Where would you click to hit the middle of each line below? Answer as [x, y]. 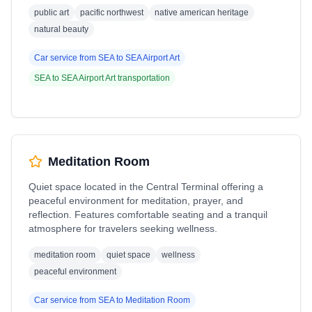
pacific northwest [112, 13]
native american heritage [202, 13]
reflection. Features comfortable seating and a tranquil [148, 214]
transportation [143, 78]
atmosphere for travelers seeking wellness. [123, 228]
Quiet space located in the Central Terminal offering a [146, 187]
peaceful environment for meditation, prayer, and [136, 201]
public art [52, 13]
